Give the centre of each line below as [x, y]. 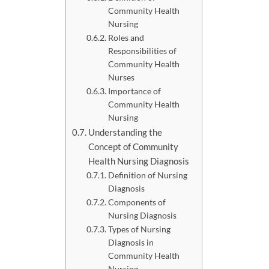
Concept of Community [134, 146]
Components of [137, 202]
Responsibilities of [142, 50]
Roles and [126, 37]
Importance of [134, 91]
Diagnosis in [131, 242]
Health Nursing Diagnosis [139, 161]
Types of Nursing [139, 229]
